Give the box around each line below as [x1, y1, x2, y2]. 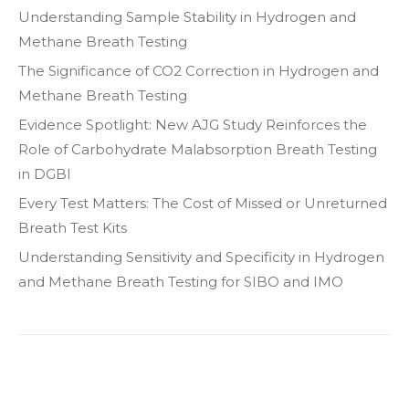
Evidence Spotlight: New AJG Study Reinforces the [18, 115, 367, 133]
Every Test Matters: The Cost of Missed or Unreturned [18, 194, 387, 212]
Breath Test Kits [18, 218, 127, 236]
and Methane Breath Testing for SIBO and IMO [18, 272, 343, 290]
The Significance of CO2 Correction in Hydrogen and [18, 61, 379, 79]
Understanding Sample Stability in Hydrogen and [18, 7, 356, 26]
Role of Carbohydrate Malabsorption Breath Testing [18, 140, 377, 158]
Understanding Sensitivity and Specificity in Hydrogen [18, 247, 384, 266]
